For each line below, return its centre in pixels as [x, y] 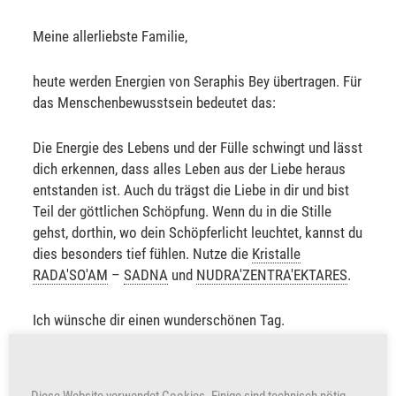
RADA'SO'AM [71, 275]
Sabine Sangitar [79, 366]
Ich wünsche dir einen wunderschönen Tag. [159, 320]
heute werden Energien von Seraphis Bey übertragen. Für [198, 82]
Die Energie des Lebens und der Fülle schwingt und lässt [198, 148]
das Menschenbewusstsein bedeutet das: [155, 103]
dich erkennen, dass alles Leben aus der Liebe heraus [190, 169]
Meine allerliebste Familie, [110, 37]
